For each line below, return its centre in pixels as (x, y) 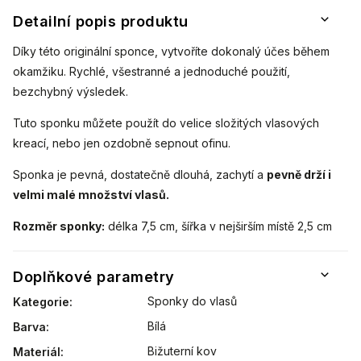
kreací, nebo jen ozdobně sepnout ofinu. (122, 143)
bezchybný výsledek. (71, 92)
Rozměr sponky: (59, 226)
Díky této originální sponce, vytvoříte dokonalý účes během (171, 52)
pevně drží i (299, 175)
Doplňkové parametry (94, 277)
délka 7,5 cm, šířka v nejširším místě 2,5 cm (218, 226)
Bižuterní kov (182, 351)
